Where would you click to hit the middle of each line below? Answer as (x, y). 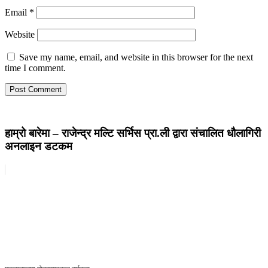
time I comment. (35, 68)
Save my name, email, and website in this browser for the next (136, 57)
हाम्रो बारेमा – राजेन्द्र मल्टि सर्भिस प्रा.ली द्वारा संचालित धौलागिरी (133, 133)
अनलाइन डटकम (39, 147)
